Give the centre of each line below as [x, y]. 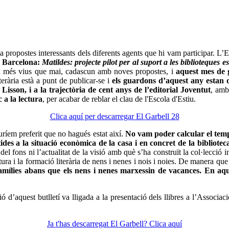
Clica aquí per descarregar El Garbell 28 [114, 116]
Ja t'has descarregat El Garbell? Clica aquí [114, 223]
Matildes [56, 62]
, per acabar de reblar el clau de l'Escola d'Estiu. [119, 99]
